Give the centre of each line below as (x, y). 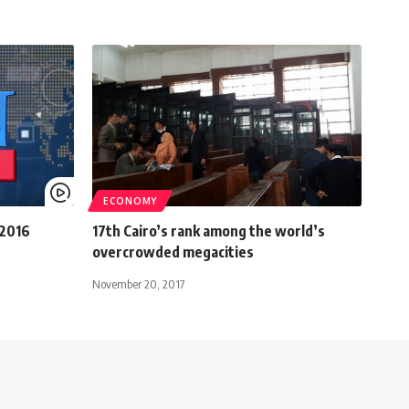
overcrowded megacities (173, 252)
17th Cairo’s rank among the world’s (209, 231)
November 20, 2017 (138, 283)
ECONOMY (130, 200)
